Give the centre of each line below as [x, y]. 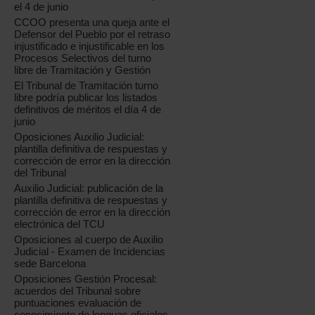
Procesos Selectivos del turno [83, 58]
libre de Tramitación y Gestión [83, 70]
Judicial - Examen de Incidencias [90, 252]
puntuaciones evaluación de [78, 303]
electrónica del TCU [60, 224]
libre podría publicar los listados [86, 98]
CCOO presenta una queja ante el [92, 22]
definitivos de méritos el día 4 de [88, 110]
